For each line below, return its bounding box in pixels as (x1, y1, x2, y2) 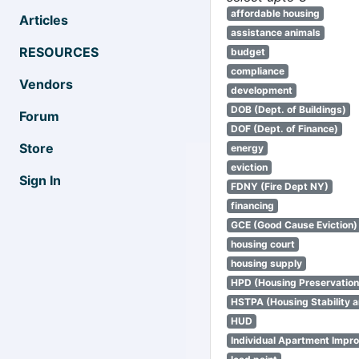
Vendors (19, 76, 73, 92)
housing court (230, 238, 295, 250)
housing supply (230, 257, 302, 269)
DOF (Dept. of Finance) (230, 123, 338, 135)
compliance (230, 65, 284, 77)
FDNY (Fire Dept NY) (230, 180, 329, 192)
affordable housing (230, 7, 320, 19)
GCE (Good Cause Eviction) (230, 219, 357, 231)
